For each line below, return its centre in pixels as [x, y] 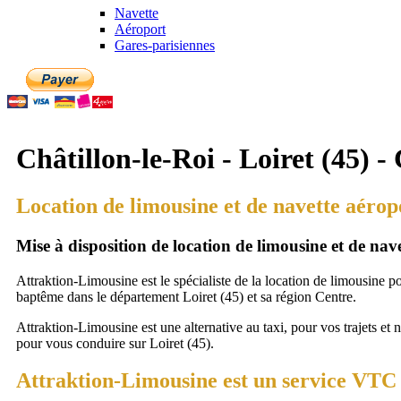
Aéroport [140, 30]
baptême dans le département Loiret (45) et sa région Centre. [186, 296]
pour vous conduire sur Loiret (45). [115, 343]
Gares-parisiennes [165, 46]
